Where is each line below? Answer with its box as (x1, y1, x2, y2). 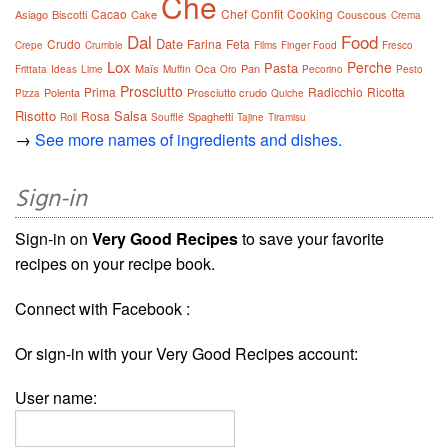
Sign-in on (15, 227, 92, 250)
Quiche (271, 86, 304, 100)
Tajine (237, 110, 264, 124)
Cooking (287, 5, 333, 22)
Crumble (85, 38, 123, 52)
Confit (251, 5, 283, 22)
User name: (15, 386, 97, 409)
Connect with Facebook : (15, 297, 190, 320)
